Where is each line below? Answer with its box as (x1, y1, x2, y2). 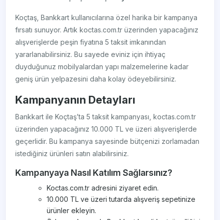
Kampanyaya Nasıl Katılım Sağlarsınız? (15, 167, 173, 178)
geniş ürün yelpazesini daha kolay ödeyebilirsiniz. (15, 75, 177, 83)
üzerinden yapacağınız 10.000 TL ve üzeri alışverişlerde (15, 125, 197, 134)
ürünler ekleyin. (47, 206, 97, 215)
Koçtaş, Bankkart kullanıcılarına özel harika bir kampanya (15, 13, 198, 22)
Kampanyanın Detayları (15, 93, 136, 107)
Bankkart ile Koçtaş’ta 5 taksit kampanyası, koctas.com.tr (15, 112, 196, 121)
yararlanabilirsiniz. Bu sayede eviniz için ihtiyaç (15, 50, 166, 59)
